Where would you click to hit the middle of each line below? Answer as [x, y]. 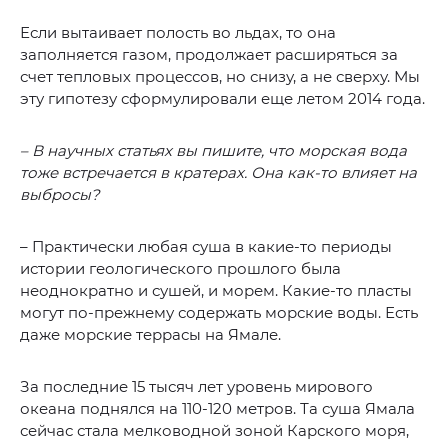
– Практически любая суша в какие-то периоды [206, 246]
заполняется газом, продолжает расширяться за [209, 54]
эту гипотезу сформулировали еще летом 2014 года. [222, 98]
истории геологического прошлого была [180, 268]
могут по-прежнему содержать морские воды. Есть [219, 312]
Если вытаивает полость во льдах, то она [178, 32]
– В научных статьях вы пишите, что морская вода [213, 150]
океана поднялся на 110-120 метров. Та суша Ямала [217, 408]
